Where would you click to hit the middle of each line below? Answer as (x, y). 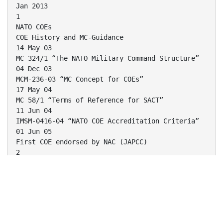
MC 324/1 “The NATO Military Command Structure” (108, 58)
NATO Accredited (46, 215)
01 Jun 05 (34, 132)
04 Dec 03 (34, 69)
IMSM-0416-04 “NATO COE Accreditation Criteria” (108, 121)
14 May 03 (34, 48)
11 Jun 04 (34, 111)
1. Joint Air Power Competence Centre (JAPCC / (106, 194)
